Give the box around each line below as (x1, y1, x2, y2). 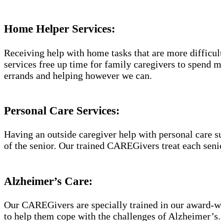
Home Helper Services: (4, 22, 115, 36)
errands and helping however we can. (4, 70, 152, 81)
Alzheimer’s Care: (4, 174, 93, 187)
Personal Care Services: (4, 104, 120, 117)
